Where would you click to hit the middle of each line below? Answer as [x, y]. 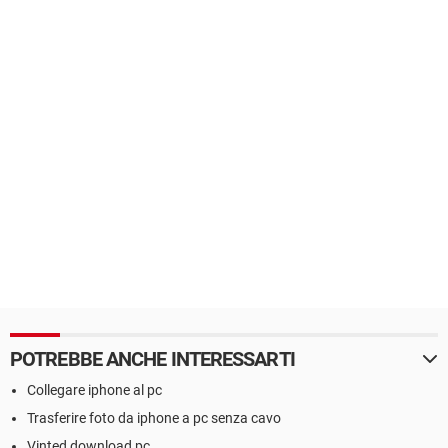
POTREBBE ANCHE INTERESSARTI [152, 359]
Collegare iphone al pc [94, 390]
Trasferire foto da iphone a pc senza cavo [154, 418]
